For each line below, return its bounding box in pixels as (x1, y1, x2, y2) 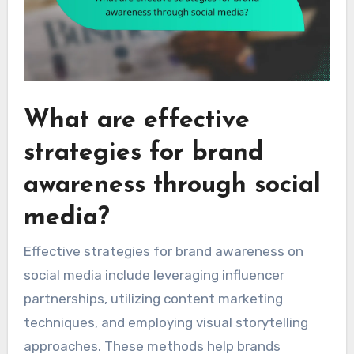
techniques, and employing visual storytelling (23, 314, 308, 331)
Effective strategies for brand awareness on (23, 243, 303, 260)
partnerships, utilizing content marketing (23, 291, 283, 307)
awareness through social (23, 173, 321, 198)
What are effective (23, 108, 250, 134)
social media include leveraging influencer (23, 267, 284, 284)
